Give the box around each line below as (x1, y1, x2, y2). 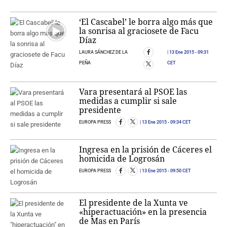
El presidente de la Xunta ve (79, 197, 188, 209)
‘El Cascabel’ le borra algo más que (79, 16, 213, 28)
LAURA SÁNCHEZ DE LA (79, 50, 128, 55)
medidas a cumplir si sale (79, 95, 177, 107)
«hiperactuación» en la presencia (79, 206, 207, 218)
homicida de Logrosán (79, 153, 165, 165)
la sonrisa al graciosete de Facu (79, 25, 199, 37)
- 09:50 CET (167, 168, 192, 174)
